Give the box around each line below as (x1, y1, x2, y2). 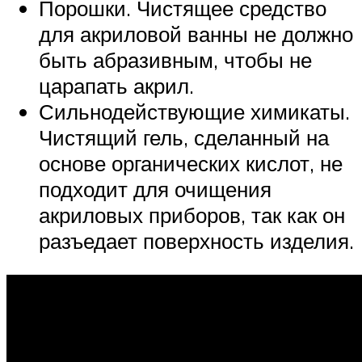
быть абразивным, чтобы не (39, 47, 312, 74)
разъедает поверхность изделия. (39, 228, 354, 255)
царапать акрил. (39, 73, 194, 99)
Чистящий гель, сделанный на (39, 124, 329, 151)
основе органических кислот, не (39, 150, 343, 177)
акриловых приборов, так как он (39, 202, 345, 229)
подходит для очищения (39, 176, 271, 203)
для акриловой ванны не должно (39, 21, 353, 48)
